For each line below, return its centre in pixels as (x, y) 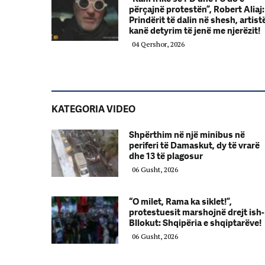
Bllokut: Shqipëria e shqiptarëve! (195, 223)
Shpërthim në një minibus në (187, 135)
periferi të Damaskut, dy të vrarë (194, 146)
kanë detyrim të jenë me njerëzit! (195, 31)
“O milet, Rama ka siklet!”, (180, 202)
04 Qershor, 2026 (158, 44)
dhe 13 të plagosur (166, 156)
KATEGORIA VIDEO (93, 109)
